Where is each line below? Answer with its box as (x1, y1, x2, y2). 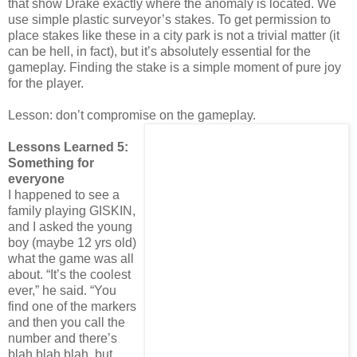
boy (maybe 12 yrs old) (8, 235, 136, 249)
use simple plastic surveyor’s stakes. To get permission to (8, 12, 331, 26)
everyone (8, 171, 65, 186)
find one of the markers (8, 299, 136, 313)
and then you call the (8, 315, 125, 329)
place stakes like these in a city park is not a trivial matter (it (8, 28, 339, 42)
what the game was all (8, 251, 134, 265)
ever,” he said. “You (8, 283, 116, 297)
